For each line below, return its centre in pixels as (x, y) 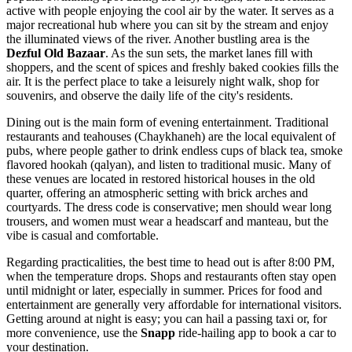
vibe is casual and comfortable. (82, 235)
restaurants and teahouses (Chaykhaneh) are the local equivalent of (171, 136)
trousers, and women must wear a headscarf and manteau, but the (167, 221)
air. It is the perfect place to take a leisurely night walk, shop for (163, 81)
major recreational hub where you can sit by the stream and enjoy (167, 24)
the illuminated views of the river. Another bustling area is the (158, 38)
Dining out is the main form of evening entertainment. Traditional (167, 122)
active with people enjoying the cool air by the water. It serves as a (170, 10)
